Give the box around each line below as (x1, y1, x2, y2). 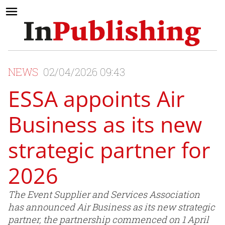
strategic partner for (8, 135, 210, 165)
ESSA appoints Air (8, 84, 185, 114)
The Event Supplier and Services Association (8, 188, 200, 201)
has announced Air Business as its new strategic (8, 201, 215, 213)
